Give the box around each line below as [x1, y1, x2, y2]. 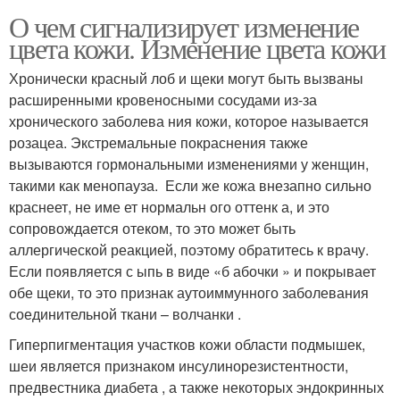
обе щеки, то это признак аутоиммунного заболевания [9, 281, 369, 303]
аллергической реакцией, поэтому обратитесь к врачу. [9, 238, 372, 260]
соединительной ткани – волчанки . [9, 303, 241, 324]
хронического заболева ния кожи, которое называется [9, 110, 369, 131]
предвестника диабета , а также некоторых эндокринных [9, 376, 384, 397]
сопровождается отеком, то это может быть [9, 217, 296, 238]
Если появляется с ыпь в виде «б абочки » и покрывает [9, 260, 376, 281]
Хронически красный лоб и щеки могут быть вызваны [9, 67, 363, 88]
